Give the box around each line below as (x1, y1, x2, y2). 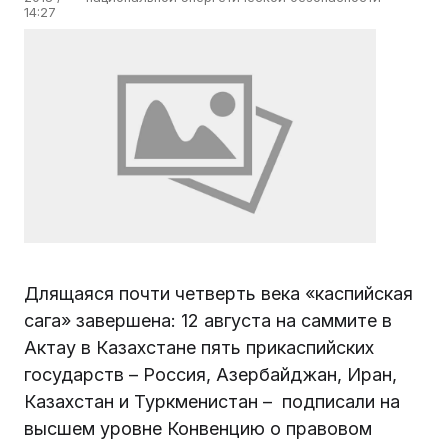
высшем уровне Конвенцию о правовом (24, 418, 372, 440)
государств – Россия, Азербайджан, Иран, (24, 364, 397, 386)
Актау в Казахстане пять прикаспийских (24, 337, 374, 359)
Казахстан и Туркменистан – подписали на (24, 391, 400, 413)
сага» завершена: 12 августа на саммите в (24, 310, 392, 332)
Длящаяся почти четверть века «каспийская (24, 283, 413, 305)
